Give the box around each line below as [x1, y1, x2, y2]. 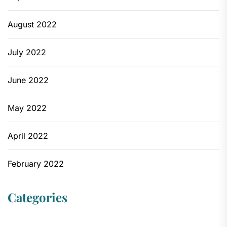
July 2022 [8, 47, 46, 58]
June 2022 [8, 75, 49, 86]
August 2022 [8, 19, 57, 30]
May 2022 [8, 103, 47, 113]
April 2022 [8, 131, 48, 141]
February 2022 [8, 159, 64, 169]
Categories [8, 189, 67, 206]
